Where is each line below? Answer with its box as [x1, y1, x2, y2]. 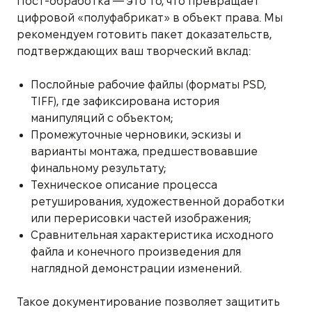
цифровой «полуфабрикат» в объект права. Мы [17, 11, 283, 24]
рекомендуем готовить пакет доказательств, [17, 28, 272, 40]
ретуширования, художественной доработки [31, 195, 284, 208]
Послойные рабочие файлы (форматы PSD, [31, 78, 266, 91]
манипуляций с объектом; [31, 111, 173, 124]
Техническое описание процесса [31, 178, 217, 191]
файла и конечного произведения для [31, 245, 241, 258]
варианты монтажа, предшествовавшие [31, 145, 258, 157]
